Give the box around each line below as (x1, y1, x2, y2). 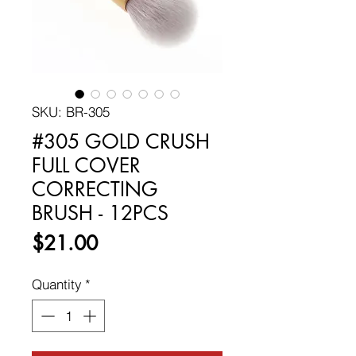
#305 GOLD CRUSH (32, 128, 210, 154)
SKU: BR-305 (32, 103, 110, 120)
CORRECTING (32, 176, 158, 202)
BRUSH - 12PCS (32, 199, 168, 226)
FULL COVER (32, 152, 141, 178)
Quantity (32, 275, 82, 292)
